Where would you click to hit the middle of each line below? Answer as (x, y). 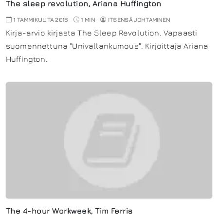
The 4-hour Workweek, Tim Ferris (69, 210)
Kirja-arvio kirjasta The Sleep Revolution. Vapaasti (102, 32)
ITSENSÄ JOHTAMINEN (139, 19)
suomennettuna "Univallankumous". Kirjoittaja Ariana (107, 45)
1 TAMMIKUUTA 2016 (40, 19)
